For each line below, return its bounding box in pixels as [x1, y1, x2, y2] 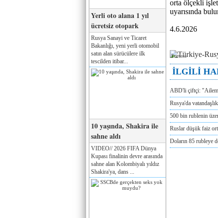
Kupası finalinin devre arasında [91, 152, 163, 160]
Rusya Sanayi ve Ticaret [91, 34, 146, 41]
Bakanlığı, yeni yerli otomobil [91, 42, 159, 49]
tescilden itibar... [91, 57, 128, 65]
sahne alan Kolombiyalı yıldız [91, 160, 159, 167]
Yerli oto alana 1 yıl [91, 10, 149, 20]
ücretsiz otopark [91, 20, 139, 31]
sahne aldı [91, 130, 121, 141]
